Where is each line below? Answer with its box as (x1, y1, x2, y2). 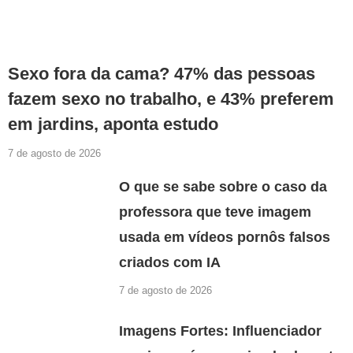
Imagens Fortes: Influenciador (119, 323, 322, 340)
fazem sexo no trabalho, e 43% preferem (8, 88, 334, 109)
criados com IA (119, 254, 221, 270)
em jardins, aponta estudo (8, 113, 218, 134)
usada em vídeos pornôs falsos (119, 229, 331, 245)
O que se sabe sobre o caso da (119, 178, 328, 195)
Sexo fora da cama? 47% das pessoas (8, 63, 315, 84)
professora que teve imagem (119, 203, 312, 220)
